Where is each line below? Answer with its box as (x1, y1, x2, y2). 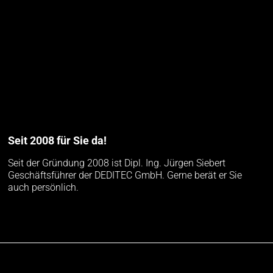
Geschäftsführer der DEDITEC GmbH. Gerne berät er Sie (8, 169, 243, 182)
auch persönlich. (8, 182, 79, 194)
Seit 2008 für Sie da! (8, 134, 107, 147)
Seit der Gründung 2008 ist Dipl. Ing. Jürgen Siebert (8, 157, 226, 169)
